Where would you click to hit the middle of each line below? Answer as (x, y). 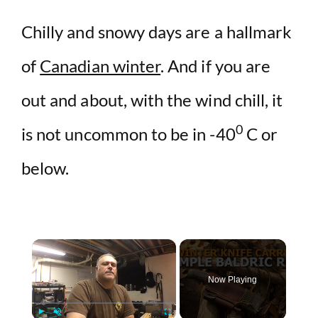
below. (45, 168)
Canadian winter (100, 65)
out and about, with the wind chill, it (152, 99)
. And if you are (216, 65)
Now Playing (232, 279)
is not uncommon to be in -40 (128, 133)
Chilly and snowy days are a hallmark (157, 31)
